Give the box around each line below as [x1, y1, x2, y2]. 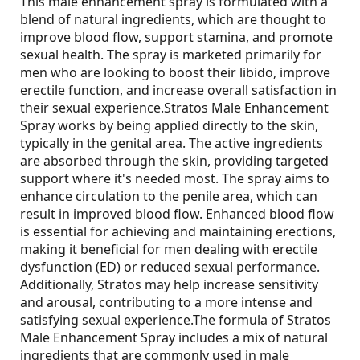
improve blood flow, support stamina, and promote [20, 28, 333, 46]
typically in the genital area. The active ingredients [20, 134, 323, 152]
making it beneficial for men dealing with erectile [20, 240, 317, 258]
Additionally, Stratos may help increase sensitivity [20, 276, 318, 293]
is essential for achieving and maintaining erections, [20, 223, 336, 240]
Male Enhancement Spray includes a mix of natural [20, 329, 328, 346]
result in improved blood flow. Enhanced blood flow [20, 205, 334, 223]
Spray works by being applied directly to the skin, [20, 117, 318, 134]
